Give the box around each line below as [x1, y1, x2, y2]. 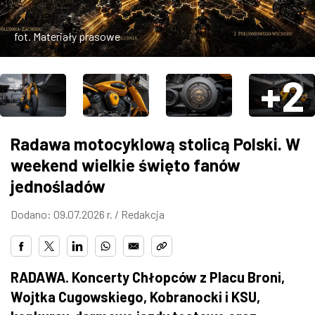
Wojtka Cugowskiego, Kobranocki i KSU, [11, 288, 260, 305]
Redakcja [121, 207, 165, 221]
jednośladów [11, 175, 105, 196]
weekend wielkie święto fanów [11, 154, 240, 175]
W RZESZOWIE [14, 51, 102, 68]
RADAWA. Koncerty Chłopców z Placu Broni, [11, 268, 285, 285]
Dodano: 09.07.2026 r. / [11, 207, 121, 221]
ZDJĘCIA [14, 13, 68, 30]
